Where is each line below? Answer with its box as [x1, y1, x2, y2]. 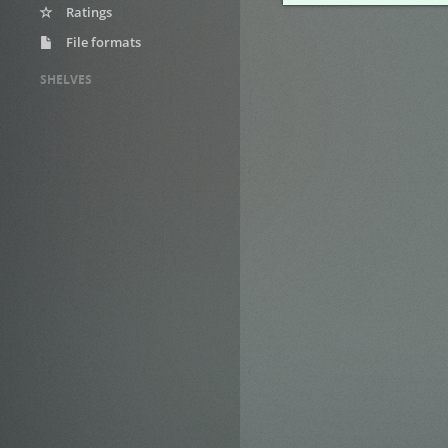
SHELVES [40, 71, 92, 88]
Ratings [63, 3, 112, 21]
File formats [63, 33, 141, 51]
